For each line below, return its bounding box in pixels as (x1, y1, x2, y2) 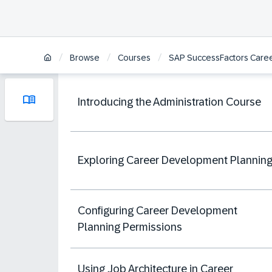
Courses (118, 53, 151, 63)
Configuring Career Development (78, 204, 237, 217)
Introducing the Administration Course (78, 96, 261, 108)
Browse (70, 53, 100, 63)
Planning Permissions (78, 220, 182, 233)
